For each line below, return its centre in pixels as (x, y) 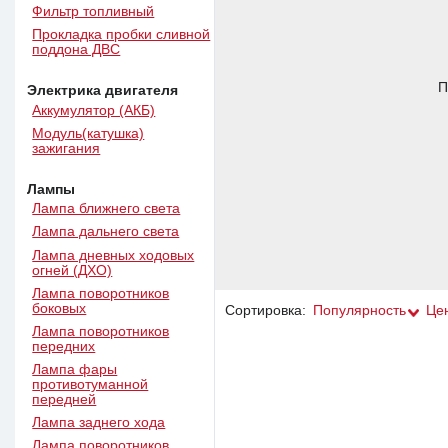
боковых (59, 308)
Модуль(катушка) (88, 133)
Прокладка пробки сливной (121, 34)
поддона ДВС (76, 49)
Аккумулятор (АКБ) (94, 110)
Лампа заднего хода (99, 423)
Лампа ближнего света (106, 209)
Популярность (359, 311)
